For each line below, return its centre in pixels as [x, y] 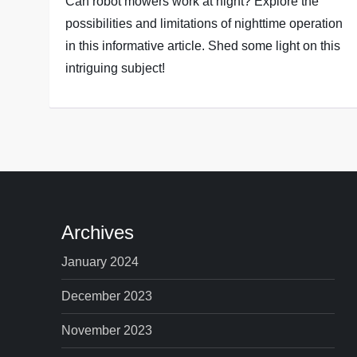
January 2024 [100, 262]
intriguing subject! [116, 68]
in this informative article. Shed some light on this [203, 46]
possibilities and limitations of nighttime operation [204, 24]
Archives [98, 232]
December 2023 [107, 296]
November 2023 [107, 330]
